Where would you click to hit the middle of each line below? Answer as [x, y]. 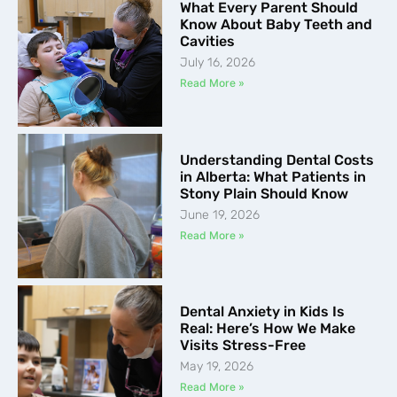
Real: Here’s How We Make [268, 328]
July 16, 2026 [218, 63]
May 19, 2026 [217, 366]
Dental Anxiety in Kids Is [263, 311]
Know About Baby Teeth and [276, 25]
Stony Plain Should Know [265, 193]
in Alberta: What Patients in [273, 176]
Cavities [208, 42]
